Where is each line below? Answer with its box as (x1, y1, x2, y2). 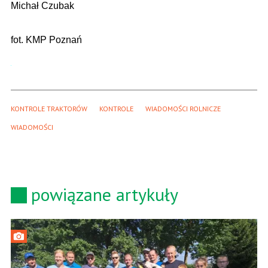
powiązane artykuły (31, 182, 178, 206)
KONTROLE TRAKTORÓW (11, 104, 87, 113)
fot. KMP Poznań (11, 35, 82, 45)
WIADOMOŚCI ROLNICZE (145, 104, 221, 113)
